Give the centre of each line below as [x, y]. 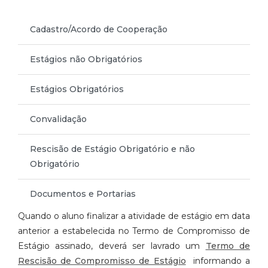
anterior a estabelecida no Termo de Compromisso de [134, 231]
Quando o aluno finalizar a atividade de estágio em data [134, 216]
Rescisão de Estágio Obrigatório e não [112, 149]
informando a [220, 261]
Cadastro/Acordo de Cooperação [99, 29]
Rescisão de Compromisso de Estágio [102, 261]
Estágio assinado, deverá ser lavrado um [112, 246]
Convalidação [58, 119]
